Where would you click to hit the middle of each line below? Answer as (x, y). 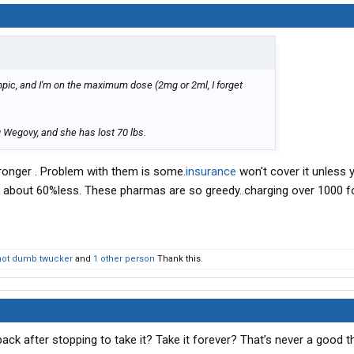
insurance (211, 172)
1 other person (124, 259)
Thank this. (179, 259)
